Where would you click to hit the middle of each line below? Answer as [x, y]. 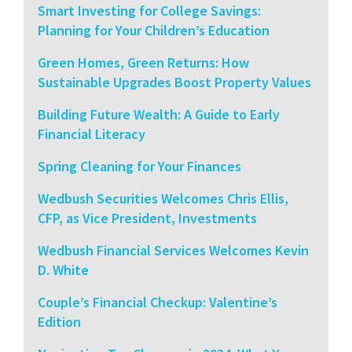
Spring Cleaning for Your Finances [139, 166]
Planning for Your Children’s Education [154, 30]
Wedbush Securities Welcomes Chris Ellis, [163, 198]
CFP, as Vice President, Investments [147, 218]
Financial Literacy [92, 134]
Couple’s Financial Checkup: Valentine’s [158, 302]
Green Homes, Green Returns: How [143, 62]
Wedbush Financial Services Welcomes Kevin [173, 250]
